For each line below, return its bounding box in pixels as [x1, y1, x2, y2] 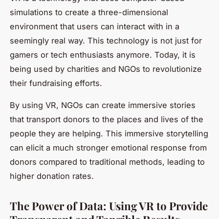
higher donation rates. [10, 171, 94, 181]
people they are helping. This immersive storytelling [10, 128, 208, 138]
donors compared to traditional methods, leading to [10, 156, 205, 167]
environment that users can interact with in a [10, 21, 179, 31]
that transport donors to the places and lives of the [10, 114, 203, 124]
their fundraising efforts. [10, 78, 102, 88]
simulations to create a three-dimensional [10, 7, 168, 17]
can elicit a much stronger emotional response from [10, 142, 207, 153]
